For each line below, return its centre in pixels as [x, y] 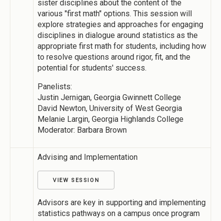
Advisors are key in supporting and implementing [122, 202]
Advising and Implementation [88, 157]
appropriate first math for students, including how [122, 46]
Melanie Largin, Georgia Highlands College [110, 119]
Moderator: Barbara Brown [82, 130]
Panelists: [55, 86]
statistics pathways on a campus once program [119, 213]
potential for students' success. [92, 68]
